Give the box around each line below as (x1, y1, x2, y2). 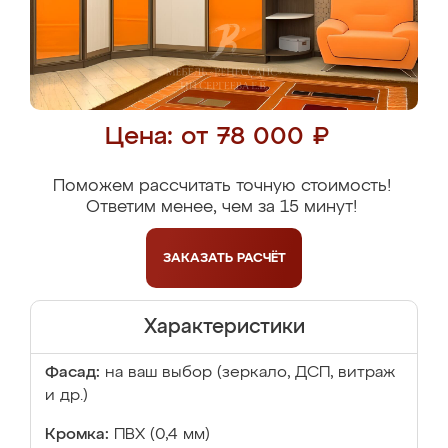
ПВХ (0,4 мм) (114, 427, 210, 443)
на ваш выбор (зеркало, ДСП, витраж (105, 365, 395, 381)
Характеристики (143, 317, 305, 337)
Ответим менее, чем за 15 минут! (86, 199, 357, 216)
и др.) (45, 388, 88, 404)
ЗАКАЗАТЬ (162, 251, 237, 265)
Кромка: (45, 427, 109, 443)
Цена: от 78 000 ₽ (104, 125, 329, 150)
